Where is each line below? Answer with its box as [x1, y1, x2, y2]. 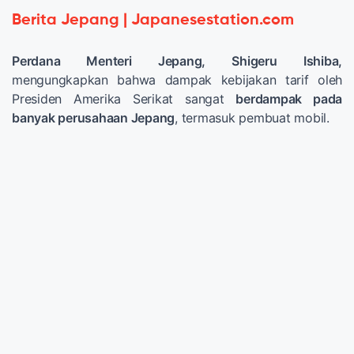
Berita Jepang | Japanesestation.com [12, 12, 294, 28]
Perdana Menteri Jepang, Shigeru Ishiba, [12, 52, 342, 69]
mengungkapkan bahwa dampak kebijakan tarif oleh [12, 71, 342, 88]
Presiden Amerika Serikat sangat [12, 90, 236, 107]
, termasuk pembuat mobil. [175, 109, 330, 126]
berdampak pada [235, 90, 343, 107]
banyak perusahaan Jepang [12, 109, 175, 126]
